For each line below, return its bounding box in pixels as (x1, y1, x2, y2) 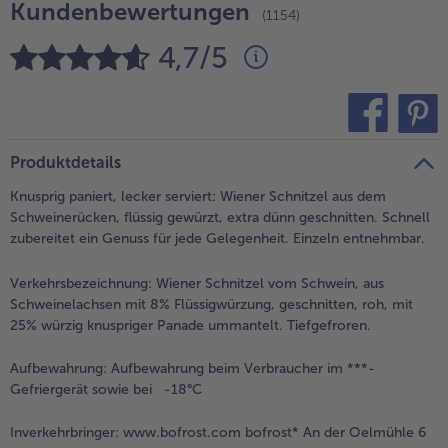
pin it (374, 142, 400, 157)
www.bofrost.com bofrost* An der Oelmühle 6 (119, 424, 426, 442)
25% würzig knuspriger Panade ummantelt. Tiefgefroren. (10, 317, 371, 335)
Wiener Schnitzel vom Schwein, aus (152, 275, 384, 293)
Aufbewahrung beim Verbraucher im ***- (107, 360, 375, 378)
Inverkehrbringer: (10, 424, 119, 442)
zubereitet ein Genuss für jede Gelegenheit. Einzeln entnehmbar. (10, 230, 425, 248)
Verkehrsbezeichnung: (10, 275, 152, 293)
